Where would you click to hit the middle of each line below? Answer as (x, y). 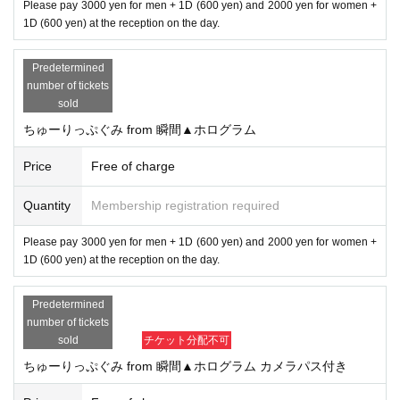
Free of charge (133, 166)
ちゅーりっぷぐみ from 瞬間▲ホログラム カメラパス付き (185, 366)
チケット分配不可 (187, 340)
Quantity (47, 205)
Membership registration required (185, 205)
